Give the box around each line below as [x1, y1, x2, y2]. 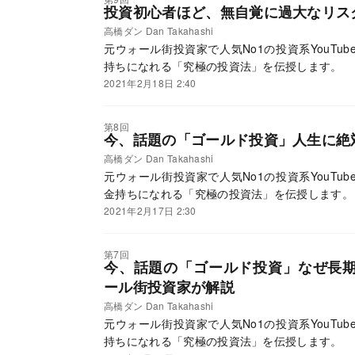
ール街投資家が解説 [104, 277, 235, 298]
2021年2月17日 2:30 [104, 204, 197, 218]
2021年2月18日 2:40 [104, 76, 197, 90]
